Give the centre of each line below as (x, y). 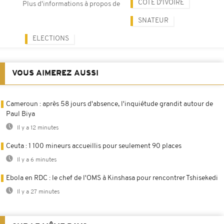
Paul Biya (20, 114)
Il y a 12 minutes (37, 128)
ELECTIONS (51, 38)
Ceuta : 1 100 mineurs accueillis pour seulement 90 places (94, 146)
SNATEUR (153, 20)
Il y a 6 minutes (36, 160)
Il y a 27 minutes (38, 192)
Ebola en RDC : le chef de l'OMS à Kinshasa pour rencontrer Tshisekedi (112, 178)
